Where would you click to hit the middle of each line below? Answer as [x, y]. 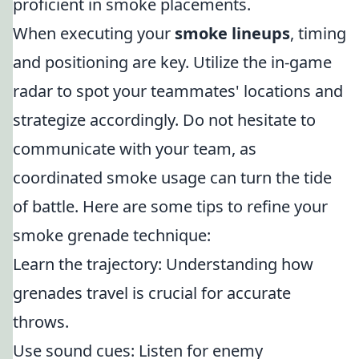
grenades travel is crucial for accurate [152, 293]
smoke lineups [232, 33]
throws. [41, 322]
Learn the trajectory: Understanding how [163, 264]
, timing [318, 33]
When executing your [94, 33]
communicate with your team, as [135, 149]
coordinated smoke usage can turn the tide [172, 177]
